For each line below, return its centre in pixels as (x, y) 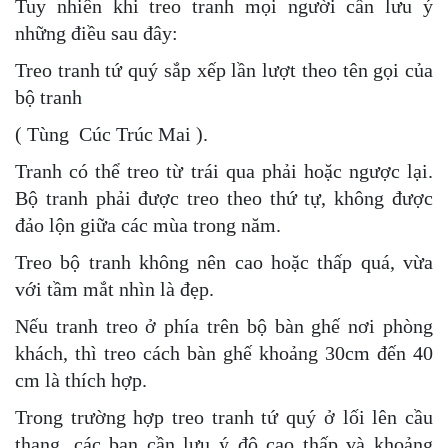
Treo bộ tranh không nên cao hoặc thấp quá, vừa (224, 261)
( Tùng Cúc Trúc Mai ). (111, 133)
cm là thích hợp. (81, 379)
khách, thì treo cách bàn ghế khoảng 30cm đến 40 (224, 352)
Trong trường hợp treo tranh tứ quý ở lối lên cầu (224, 416)
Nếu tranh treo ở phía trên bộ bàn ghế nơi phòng (224, 325)
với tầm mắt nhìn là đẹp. (114, 288)
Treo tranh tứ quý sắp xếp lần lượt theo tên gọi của (224, 69)
